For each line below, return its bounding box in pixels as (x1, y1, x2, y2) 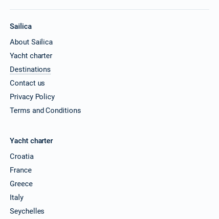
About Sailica (10, 37, 53, 46)
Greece (10, 179, 33, 188)
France (10, 165, 32, 175)
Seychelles (10, 206, 45, 216)
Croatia (10, 152, 34, 161)
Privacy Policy (10, 92, 55, 101)
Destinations (10, 65, 51, 74)
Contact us (10, 78, 45, 88)
